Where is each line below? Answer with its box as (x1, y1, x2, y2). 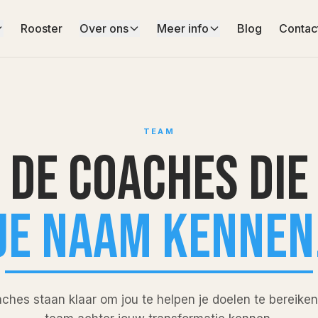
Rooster (20, 21, 62, 35)
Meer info (156, 21, 209, 35)
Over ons (79, 21, 128, 35)
